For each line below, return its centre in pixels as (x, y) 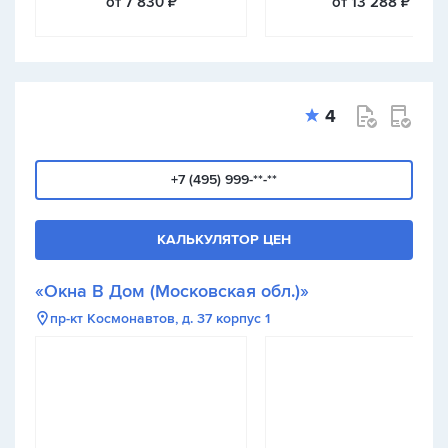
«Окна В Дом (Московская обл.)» (172, 291)
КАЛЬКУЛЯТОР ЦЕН (224, 239)
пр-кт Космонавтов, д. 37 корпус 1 (160, 318)
